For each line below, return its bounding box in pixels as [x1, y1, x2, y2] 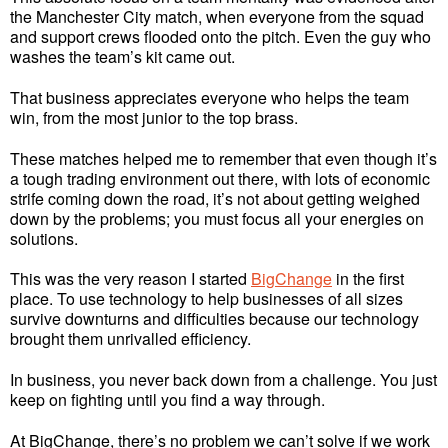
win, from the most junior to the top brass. [10, 105, 298, 129]
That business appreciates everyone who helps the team [10, 85, 409, 109]
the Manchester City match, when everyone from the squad [10, 4, 424, 28]
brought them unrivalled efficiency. [10, 327, 251, 351]
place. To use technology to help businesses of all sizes [10, 287, 403, 311]
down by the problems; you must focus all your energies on [10, 206, 424, 230]
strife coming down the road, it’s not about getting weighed [10, 186, 420, 210]
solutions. [10, 226, 78, 250]
